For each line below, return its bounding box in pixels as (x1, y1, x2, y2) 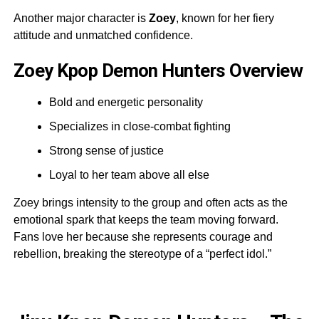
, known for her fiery (175, 11, 274, 24)
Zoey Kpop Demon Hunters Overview (13, 59, 303, 81)
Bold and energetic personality (48, 95, 203, 108)
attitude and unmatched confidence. (13, 28, 193, 41)
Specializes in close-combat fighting (48, 120, 231, 132)
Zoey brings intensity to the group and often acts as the (13, 196, 288, 209)
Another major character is (13, 11, 149, 24)
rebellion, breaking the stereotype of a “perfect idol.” (13, 247, 271, 260)
